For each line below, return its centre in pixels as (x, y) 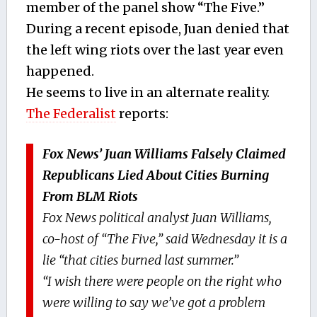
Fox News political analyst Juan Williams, (157, 217)
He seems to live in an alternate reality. (148, 92)
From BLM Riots (91, 196)
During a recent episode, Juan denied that (157, 28)
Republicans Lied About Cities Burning (156, 175)
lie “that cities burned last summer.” (141, 260)
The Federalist (71, 113)
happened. (60, 71)
